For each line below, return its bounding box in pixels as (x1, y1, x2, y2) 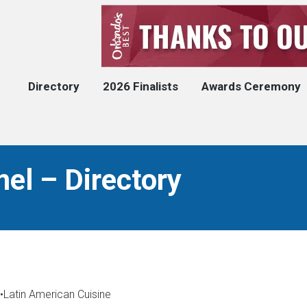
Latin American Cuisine (3, 287, 111, 301)
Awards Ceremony (201, 79, 301, 93)
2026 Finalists (103, 79, 178, 93)
